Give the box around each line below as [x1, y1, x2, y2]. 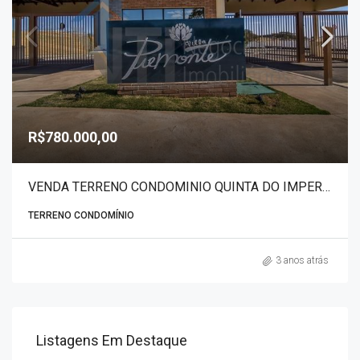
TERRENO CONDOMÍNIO [28, 210, 134, 221]
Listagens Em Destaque [36, 332, 187, 349]
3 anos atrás [276, 255, 329, 266]
